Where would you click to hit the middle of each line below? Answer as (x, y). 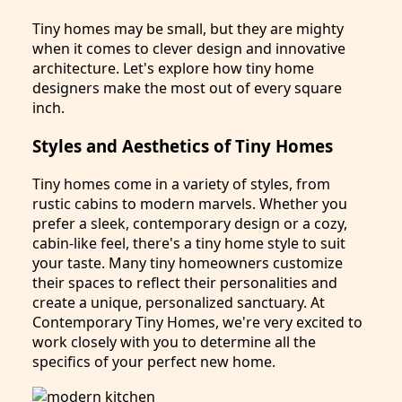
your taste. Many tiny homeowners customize (188, 262)
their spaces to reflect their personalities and (185, 282)
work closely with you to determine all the (174, 341)
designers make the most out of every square (187, 88)
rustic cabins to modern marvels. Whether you (190, 203)
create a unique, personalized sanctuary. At (179, 302)
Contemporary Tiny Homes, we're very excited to (197, 322)
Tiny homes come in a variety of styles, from (181, 184)
